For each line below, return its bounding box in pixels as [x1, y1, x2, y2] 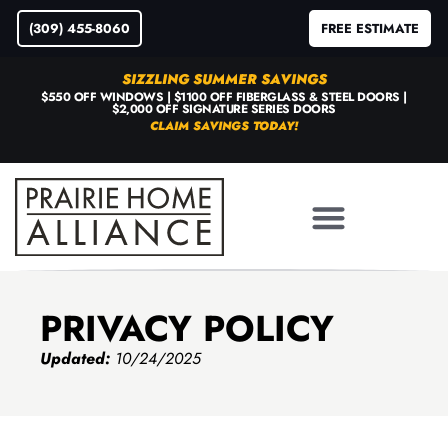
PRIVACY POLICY [40, 302, 334, 356]
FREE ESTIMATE [321, 19, 419, 38]
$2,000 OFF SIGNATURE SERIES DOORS [112, 100, 336, 118]
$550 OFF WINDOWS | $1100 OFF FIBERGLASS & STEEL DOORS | [41, 88, 407, 106]
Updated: [40, 347, 110, 371]
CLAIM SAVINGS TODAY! [150, 117, 298, 136]
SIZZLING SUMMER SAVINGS [121, 69, 327, 89]
